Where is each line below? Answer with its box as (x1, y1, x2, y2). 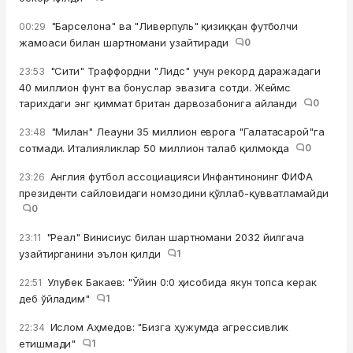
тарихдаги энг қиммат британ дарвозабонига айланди (19, 97, 304, 110)
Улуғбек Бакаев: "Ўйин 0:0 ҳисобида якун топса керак (43, 276, 317, 289)
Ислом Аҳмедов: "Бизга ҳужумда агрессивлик (46, 321, 289, 334)
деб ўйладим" (19, 292, 96, 306)
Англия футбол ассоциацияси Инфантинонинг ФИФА (46, 170, 314, 184)
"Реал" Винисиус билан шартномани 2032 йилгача (43, 231, 305, 244)
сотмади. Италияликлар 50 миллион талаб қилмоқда (19, 142, 296, 155)
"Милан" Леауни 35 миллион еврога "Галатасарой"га (47, 125, 325, 139)
